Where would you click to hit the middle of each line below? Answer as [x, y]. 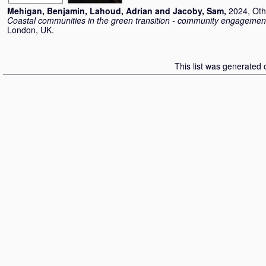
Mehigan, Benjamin [46, 11]
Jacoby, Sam [198, 11]
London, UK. [31, 30]
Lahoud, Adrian [121, 11]
